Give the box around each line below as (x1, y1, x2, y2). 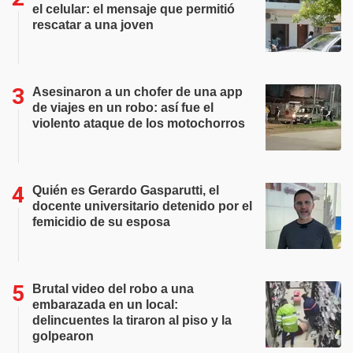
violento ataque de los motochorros (32, 117, 245, 131)
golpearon (32, 329, 94, 344)
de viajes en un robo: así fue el (32, 101, 214, 115)
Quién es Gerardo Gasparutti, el (32, 184, 219, 198)
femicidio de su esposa (32, 215, 170, 229)
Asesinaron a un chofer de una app (32, 85, 243, 99)
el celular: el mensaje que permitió (32, 2, 235, 17)
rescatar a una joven (32, 18, 154, 32)
